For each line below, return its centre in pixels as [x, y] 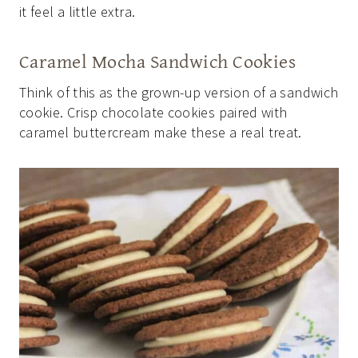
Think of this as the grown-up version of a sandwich [179, 93]
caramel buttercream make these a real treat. [161, 133]
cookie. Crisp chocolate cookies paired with [153, 113]
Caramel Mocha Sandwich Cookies [158, 62]
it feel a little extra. [78, 12]
